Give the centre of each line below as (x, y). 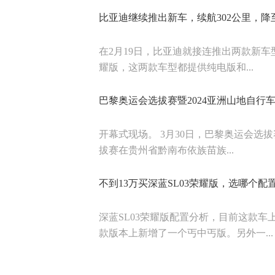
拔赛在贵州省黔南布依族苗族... (166, 150)
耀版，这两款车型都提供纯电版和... (176, 67)
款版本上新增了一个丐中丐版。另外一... (186, 233)
